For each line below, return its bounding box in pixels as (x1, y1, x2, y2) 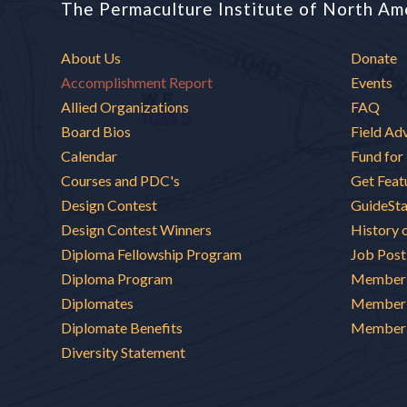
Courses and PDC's (61, 171, 181, 189)
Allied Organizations (61, 97, 190, 115)
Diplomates (61, 293, 134, 312)
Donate (351, 48, 398, 66)
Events (351, 73, 393, 91)
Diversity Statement (61, 342, 186, 361)
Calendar (61, 146, 118, 164)
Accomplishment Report (61, 73, 213, 91)
